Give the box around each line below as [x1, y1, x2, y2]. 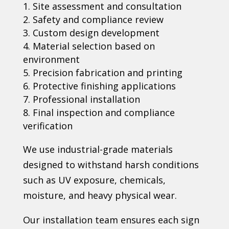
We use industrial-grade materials [22, 143, 173, 155]
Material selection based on [32, 39, 155, 52]
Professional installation [32, 93, 140, 105]
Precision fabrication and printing [32, 66, 182, 79]
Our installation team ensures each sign [22, 213, 199, 226]
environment [22, 53, 80, 65]
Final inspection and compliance [32, 106, 175, 119]
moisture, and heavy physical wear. [22, 189, 177, 201]
